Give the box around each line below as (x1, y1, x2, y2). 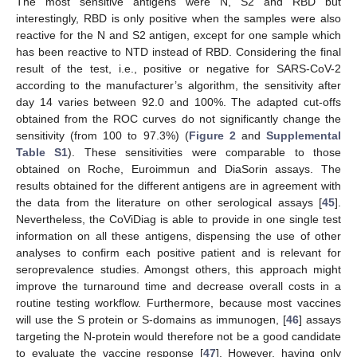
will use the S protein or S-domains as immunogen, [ (16, 313, 286, 327)
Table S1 (16, 146, 69, 159)
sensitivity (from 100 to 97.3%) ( (16, 129, 189, 143)
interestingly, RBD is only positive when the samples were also (16, 12, 341, 25)
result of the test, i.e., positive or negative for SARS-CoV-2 (16, 62, 341, 76)
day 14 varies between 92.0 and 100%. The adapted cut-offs (16, 96, 341, 109)
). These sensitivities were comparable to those (68, 146, 342, 159)
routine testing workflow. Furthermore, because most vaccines (16, 296, 341, 310)
